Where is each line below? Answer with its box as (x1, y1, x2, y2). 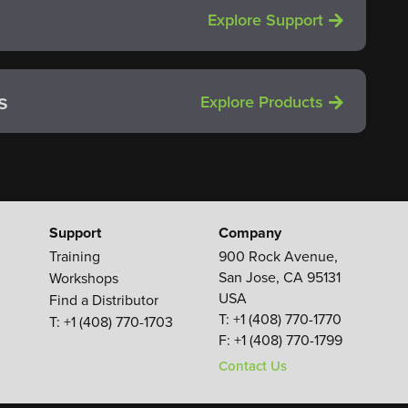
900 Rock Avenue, (219, 246, 339, 268)
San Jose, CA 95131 (219, 267, 342, 289)
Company (219, 222, 282, 244)
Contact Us (219, 356, 288, 376)
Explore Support (208, 7, 324, 31)
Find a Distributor (48, 290, 158, 311)
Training (48, 246, 100, 268)
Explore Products (200, 89, 324, 113)
